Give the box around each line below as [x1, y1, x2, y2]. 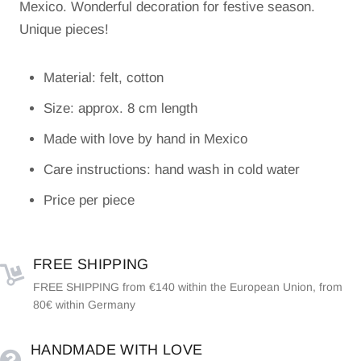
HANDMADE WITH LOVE [31, 342, 203, 359]
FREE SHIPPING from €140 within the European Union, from [33, 280, 342, 294]
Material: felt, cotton [44, 70, 164, 86]
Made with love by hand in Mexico [44, 131, 247, 147]
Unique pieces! [19, 22, 109, 38]
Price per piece [44, 193, 135, 209]
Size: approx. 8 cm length [44, 101, 197, 117]
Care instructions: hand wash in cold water [44, 162, 300, 178]
